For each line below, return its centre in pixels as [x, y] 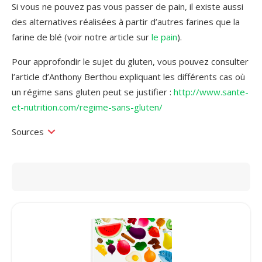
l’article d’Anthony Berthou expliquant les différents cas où [128, 76]
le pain [164, 37]
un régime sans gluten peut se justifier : [93, 92]
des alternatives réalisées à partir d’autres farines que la [126, 21]
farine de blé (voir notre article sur [82, 37]
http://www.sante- [211, 92]
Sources [29, 131]
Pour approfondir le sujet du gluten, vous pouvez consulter [130, 61]
